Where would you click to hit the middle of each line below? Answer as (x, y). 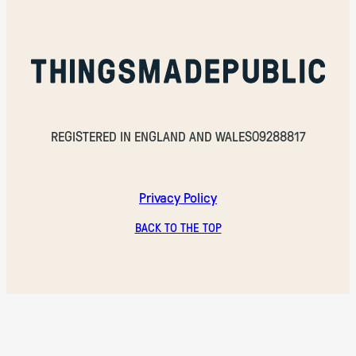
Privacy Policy (178, 197)
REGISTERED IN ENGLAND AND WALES (151, 135)
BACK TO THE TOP (178, 227)
